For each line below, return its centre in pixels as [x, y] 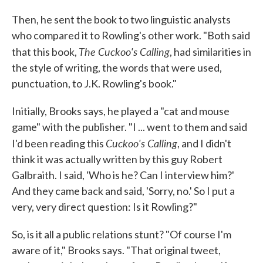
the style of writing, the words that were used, [117, 68]
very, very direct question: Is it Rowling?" [104, 207]
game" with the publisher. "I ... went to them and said [129, 127]
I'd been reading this [59, 143]
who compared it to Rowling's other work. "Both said [131, 35]
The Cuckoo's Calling [124, 51]
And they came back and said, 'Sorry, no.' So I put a [123, 191]
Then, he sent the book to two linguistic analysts [121, 19]
